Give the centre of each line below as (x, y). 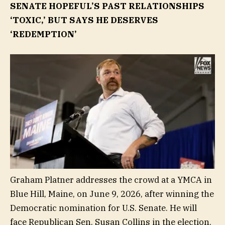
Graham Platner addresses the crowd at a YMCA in (111, 180)
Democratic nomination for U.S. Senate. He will (103, 208)
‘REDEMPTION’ (43, 34)
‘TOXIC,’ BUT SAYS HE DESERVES (84, 20)
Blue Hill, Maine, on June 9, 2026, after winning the (112, 194)
